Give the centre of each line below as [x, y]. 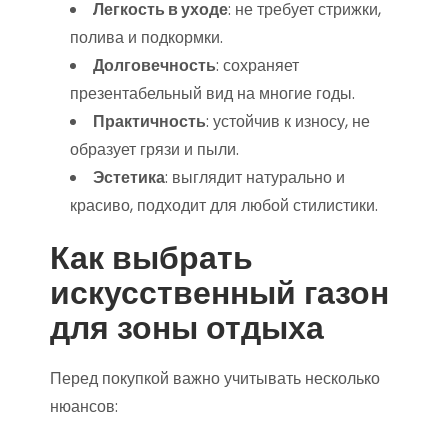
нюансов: [84, 406]
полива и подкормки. [146, 37]
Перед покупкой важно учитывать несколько [215, 378]
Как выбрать [151, 257]
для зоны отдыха [187, 327]
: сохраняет [257, 65]
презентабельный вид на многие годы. [212, 93]
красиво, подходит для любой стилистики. [224, 205]
